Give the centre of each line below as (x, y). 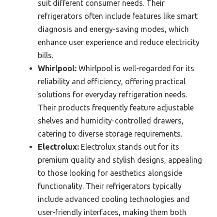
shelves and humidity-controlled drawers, (111, 120)
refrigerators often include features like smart (118, 16)
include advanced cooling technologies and (114, 199)
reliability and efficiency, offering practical (112, 81)
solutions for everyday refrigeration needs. (112, 94)
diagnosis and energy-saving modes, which (113, 29)
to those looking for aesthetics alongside (110, 173)
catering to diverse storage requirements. (110, 133)
